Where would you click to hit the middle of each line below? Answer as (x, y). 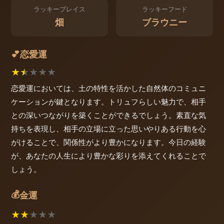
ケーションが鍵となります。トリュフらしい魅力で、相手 (108, 101)
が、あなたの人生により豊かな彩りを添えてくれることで (108, 155)
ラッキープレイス (59, 9)
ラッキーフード (164, 9)
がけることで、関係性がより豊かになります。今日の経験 (108, 142)
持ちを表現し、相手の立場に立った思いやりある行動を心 (108, 128)
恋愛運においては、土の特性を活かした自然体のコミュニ (108, 88)
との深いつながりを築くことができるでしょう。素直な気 (108, 115)
